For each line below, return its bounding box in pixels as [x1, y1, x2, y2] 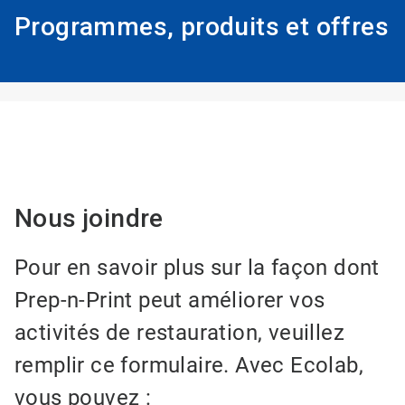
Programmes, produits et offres [14, 12, 389, 42]
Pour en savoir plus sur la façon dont [14, 255, 380, 281]
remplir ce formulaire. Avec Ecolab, [14, 353, 363, 379]
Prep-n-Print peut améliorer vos [14, 287, 325, 314]
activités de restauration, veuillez [14, 320, 344, 346]
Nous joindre [14, 203, 164, 234]
